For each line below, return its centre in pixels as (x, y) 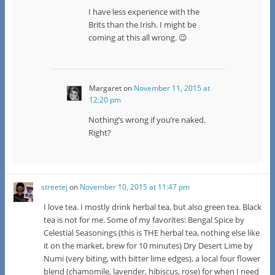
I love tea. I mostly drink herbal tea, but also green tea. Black (153, 207)
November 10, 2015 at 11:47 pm (135, 187)
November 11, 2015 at (172, 88)
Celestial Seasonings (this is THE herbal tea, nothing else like (152, 232)
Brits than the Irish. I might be (142, 24)
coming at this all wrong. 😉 (137, 37)
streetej (55, 187)
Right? (99, 133)
